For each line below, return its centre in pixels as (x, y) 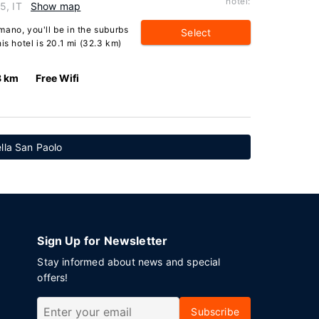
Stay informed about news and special (129, 262)
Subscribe (215, 312)
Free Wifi (57, 78)
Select (196, 32)
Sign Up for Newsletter (103, 241)
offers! (53, 277)
